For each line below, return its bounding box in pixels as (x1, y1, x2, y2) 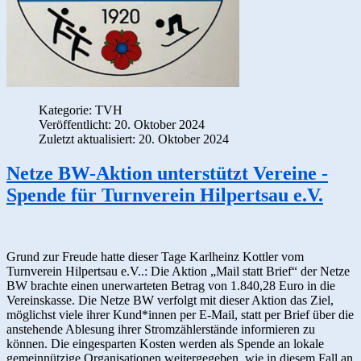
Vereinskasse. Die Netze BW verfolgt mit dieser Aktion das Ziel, (6, 293, 334, 307)
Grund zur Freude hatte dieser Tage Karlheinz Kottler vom (6, 249, 304, 263)
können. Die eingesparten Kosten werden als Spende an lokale (6, 336, 324, 351)
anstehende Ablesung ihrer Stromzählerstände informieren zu (6, 322, 315, 336)
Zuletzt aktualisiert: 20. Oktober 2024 (39, 131, 229, 146)
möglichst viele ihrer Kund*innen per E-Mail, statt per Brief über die (6, 307, 354, 322)
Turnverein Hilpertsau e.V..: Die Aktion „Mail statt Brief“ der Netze (6, 263, 350, 278)
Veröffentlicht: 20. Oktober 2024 (39, 117, 205, 131)
